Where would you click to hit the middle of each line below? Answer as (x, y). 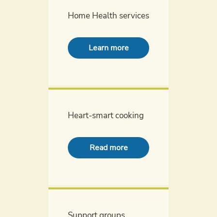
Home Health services (108, 16)
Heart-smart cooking (106, 116)
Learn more (108, 48)
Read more (108, 148)
